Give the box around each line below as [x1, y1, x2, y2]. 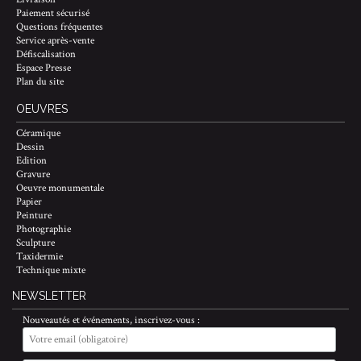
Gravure [16, 167, 50, 181]
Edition [16, 153, 47, 168]
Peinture [16, 208, 52, 222]
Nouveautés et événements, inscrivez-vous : [22, 313, 200, 327]
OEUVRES [16, 102, 68, 115]
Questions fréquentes [16, 19, 103, 34]
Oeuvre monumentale [16, 180, 104, 195]
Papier [16, 194, 42, 209]
